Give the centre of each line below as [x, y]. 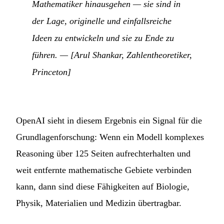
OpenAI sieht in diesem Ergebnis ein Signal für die [109, 120]
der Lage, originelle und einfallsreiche [102, 21]
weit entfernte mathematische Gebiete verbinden [104, 170]
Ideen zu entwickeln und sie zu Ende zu [103, 38]
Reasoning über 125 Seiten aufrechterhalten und [103, 153]
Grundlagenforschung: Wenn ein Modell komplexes [110, 137]
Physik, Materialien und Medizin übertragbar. [99, 203]
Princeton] [51, 72]
